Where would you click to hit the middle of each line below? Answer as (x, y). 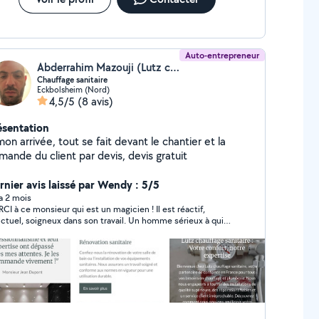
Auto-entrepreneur (223, 55)
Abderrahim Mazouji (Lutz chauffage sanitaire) (174, 67)
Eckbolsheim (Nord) (73, 89)
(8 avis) (95, 101)
